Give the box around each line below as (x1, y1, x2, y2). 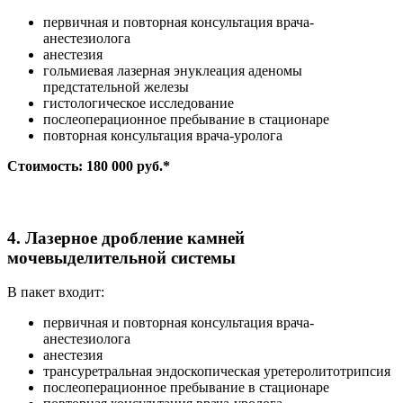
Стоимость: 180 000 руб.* (7, 158, 170, 175)
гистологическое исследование (43, 95, 234, 112)
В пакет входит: (7, 284, 104, 300)
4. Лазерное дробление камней (7, 228, 245, 247)
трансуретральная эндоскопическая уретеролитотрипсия (43, 363, 390, 380)
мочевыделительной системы (7, 247, 236, 267)
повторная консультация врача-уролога (43, 128, 282, 144)
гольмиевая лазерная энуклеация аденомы (43, 63, 302, 79)
